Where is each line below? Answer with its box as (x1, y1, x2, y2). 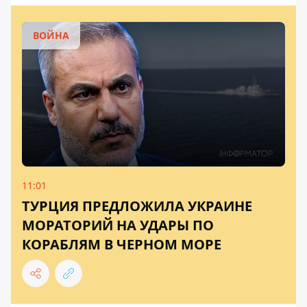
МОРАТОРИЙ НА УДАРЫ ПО (22, 216, 214, 235)
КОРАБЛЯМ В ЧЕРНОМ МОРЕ (22, 235, 221, 254)
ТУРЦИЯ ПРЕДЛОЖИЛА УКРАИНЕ (22, 197, 252, 216)
